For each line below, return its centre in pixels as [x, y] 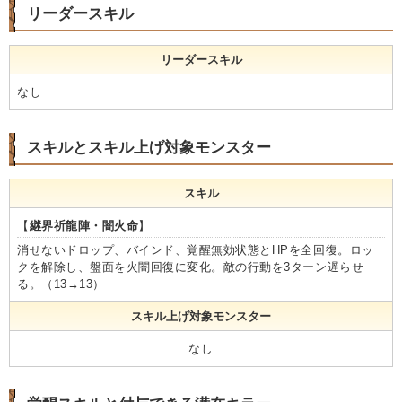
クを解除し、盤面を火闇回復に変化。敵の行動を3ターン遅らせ [191, 267]
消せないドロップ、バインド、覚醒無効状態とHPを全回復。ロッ [196, 249]
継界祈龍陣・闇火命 [84, 225]
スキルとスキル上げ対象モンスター [149, 147]
